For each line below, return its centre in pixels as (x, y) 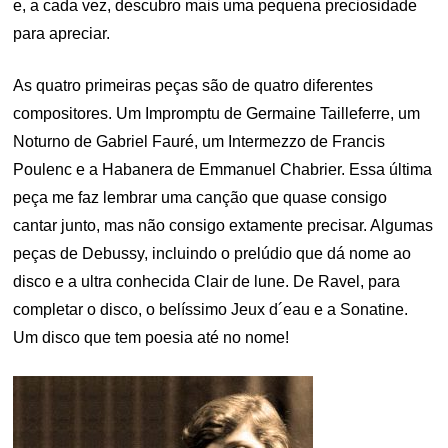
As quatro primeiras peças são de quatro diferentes (193, 85)
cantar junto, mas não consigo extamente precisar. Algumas (223, 225)
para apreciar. (62, 33)
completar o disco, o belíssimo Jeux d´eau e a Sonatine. (211, 309)
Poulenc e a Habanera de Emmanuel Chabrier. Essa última (223, 169)
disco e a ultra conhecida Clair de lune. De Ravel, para (207, 281)
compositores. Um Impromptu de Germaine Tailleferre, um (217, 113)
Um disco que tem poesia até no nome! (151, 337)
